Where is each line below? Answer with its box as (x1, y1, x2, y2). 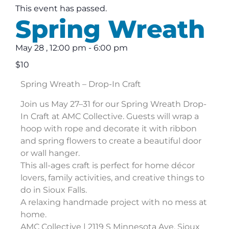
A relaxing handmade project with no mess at (20, 197, 207, 207)
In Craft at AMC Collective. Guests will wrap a (20, 111, 199, 121)
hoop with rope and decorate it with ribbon (20, 123, 197, 133)
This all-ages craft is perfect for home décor (20, 160, 195, 170)
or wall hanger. (20, 148, 80, 158)
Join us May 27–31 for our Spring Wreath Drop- (20, 99, 207, 109)
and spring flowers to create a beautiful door (20, 135, 201, 146)
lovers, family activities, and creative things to (20, 172, 204, 182)
